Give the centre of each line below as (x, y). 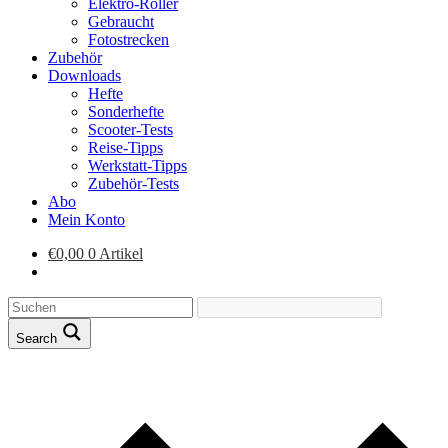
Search (38, 338)
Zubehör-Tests (133, 183)
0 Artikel (115, 253)
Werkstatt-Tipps (137, 165)
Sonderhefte (126, 111)
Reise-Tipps (125, 147)
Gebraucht (121, 21)
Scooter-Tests (130, 129)
